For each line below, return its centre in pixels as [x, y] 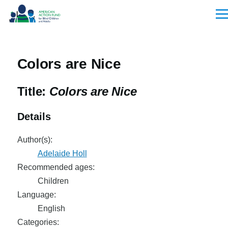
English [51, 208]
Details [34, 117]
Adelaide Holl [62, 153]
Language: [36, 195]
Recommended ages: [56, 167]
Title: [33, 91]
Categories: [38, 222]
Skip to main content [47, 11]
